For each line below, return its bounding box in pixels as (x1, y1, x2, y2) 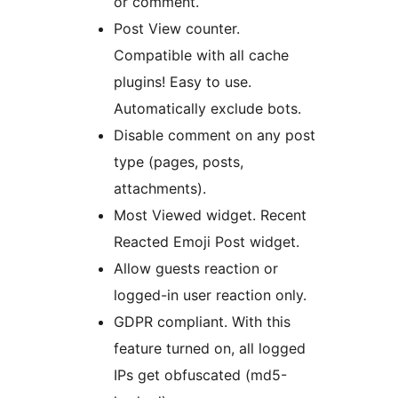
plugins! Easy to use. (114, 72, 251, 91)
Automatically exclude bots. (114, 99, 301, 117)
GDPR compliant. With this (114, 312, 291, 330)
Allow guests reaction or (114, 259, 278, 277)
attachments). (114, 179, 206, 197)
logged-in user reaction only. (114, 285, 306, 304)
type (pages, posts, (114, 152, 243, 171)
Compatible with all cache (114, 45, 289, 64)
